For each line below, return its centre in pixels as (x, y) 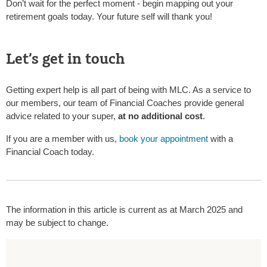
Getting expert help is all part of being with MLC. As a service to (128, 90)
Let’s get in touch (65, 60)
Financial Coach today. (50, 152)
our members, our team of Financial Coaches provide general (125, 103)
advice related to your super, (62, 116)
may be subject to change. (57, 223)
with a (221, 139)
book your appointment (164, 139)
